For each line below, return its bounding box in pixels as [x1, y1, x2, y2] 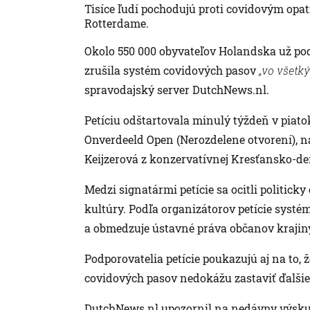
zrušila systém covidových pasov [84, 63, 259, 78]
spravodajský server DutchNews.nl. [84, 82, 269, 98]
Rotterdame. [84, 16, 149, 31]
